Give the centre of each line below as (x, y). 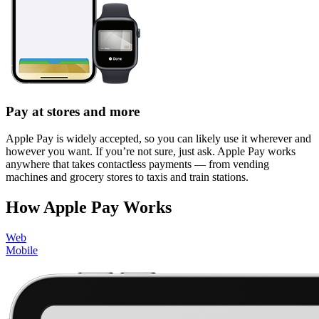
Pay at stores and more (73, 111)
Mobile (22, 251)
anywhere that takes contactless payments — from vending (137, 164)
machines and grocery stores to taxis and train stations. (127, 177)
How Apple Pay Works (89, 208)
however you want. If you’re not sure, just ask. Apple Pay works (151, 152)
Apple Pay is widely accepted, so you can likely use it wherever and (158, 139)
